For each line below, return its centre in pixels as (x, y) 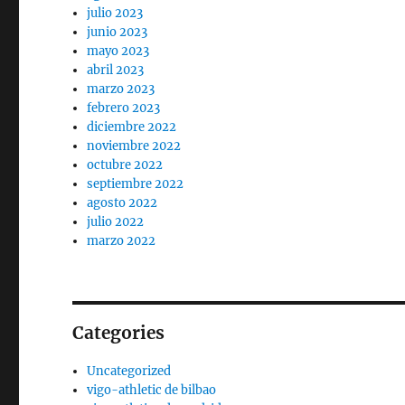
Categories (119, 333)
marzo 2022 (122, 241)
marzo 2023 (121, 89)
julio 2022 (116, 222)
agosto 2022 (122, 203)
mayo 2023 (118, 51)
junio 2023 (118, 32)
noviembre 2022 (134, 146)
